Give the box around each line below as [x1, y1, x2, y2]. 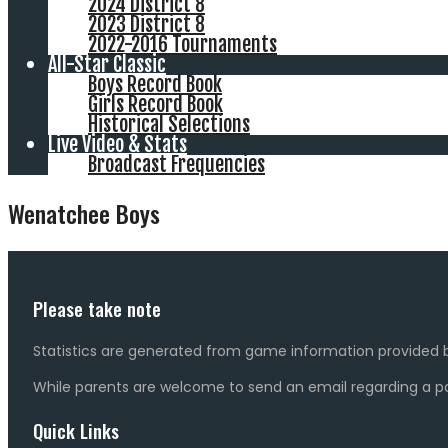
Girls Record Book [88, 92, 223, 117]
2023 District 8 [88, 12, 205, 37]
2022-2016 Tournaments [88, 32, 277, 57]
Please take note [33, 294, 161, 322]
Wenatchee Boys [8, 195, 160, 231]
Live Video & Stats [48, 132, 187, 157]
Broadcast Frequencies [88, 152, 265, 177]
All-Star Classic [48, 52, 166, 77]
